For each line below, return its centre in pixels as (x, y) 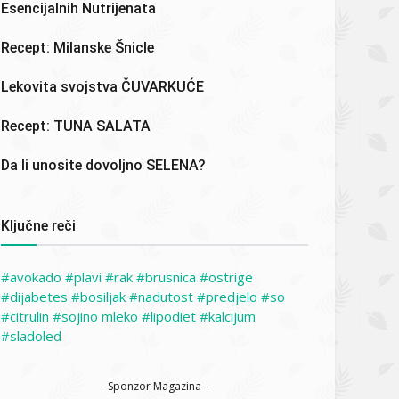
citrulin (29, 317)
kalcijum (232, 317)
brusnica (171, 277)
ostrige (231, 277)
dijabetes (39, 297)
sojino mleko (100, 317)
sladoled (36, 336)
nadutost (166, 297)
